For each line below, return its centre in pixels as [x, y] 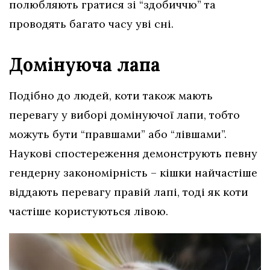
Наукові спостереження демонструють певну [133, 154]
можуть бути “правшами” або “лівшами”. [118, 134]
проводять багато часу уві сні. [91, 24]
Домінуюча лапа [87, 65]
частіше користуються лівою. [89, 212]
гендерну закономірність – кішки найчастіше [133, 173]
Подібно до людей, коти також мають [111, 96]
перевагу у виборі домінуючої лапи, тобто [124, 115]
